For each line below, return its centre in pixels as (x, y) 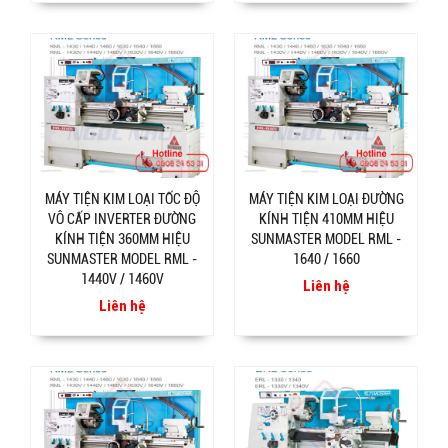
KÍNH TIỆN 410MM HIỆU (326, 219)
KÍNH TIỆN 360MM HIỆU (122, 239)
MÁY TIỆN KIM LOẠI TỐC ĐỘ (122, 199)
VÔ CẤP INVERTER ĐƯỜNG (122, 219)
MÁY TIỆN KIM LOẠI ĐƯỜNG (326, 199)
